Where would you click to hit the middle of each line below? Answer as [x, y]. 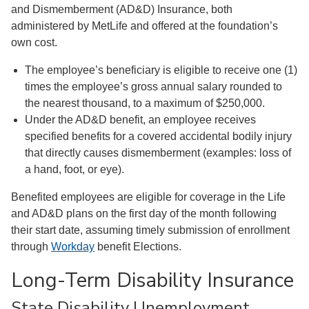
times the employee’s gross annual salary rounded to [153, 87]
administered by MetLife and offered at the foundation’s [144, 26]
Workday [73, 247]
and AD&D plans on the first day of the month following [144, 213]
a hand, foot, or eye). [74, 169]
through [31, 247]
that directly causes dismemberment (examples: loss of [158, 153]
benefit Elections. [138, 247]
